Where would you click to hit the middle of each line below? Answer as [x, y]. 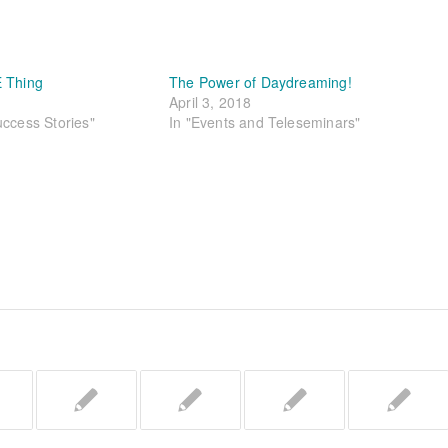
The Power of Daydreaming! [260, 81]
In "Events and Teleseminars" [264, 121]
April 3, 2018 [210, 101]
